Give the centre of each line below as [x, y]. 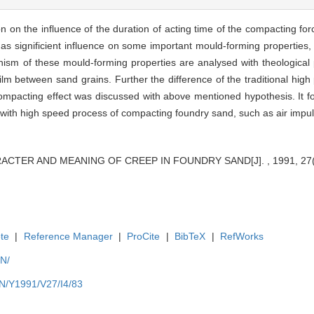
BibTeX [190, 236]
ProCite [144, 236]
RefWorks [242, 236]
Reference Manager [68, 236]
